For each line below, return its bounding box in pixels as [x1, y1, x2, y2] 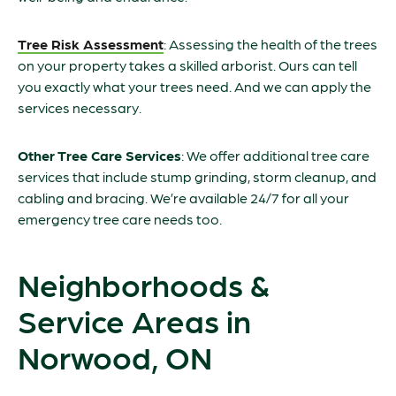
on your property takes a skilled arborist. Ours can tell [18, 57, 357, 73]
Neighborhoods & [18, 264, 270, 302]
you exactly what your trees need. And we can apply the [18, 78, 371, 95]
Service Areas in [18, 301, 251, 339]
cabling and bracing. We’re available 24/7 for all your [18, 189, 349, 206]
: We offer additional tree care [181, 147, 369, 164]
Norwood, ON [18, 337, 212, 375]
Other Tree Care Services [18, 147, 181, 164]
